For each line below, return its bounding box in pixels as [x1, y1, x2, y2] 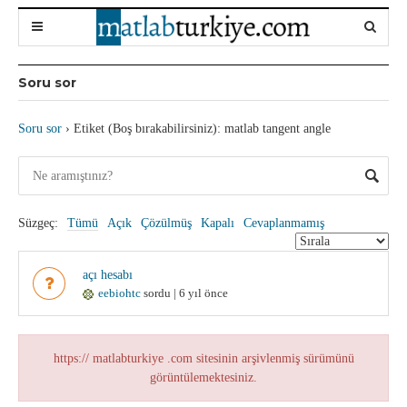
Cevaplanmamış [243, 216, 324, 230]
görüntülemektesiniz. [150, 371, 257, 384]
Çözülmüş [141, 216, 192, 230]
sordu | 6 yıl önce [141, 286, 228, 300]
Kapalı [201, 216, 234, 230]
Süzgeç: [18, 216, 58, 230]
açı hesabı [83, 268, 133, 282]
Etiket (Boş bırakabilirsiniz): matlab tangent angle [74, 122, 331, 135]
